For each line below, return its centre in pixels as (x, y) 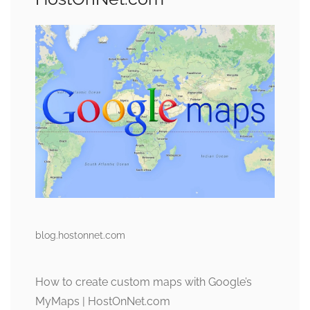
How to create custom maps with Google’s (144, 282)
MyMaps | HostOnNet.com (103, 301)
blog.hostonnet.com (80, 235)
